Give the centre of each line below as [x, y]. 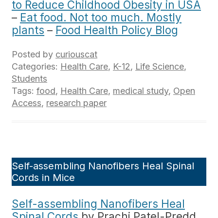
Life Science [160, 66]
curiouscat [76, 54]
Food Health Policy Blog [117, 30]
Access [27, 103]
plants [28, 30]
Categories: [36, 66]
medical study [141, 91]
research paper [76, 103]
